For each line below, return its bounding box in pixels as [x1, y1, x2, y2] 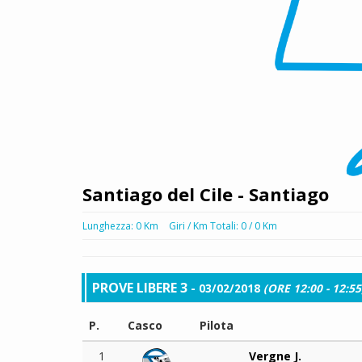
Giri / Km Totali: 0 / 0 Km [169, 219, 277, 234]
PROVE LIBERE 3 [92, 279, 191, 297]
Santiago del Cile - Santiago [82, 182, 329, 207]
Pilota [200, 318, 234, 334]
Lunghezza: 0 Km [82, 219, 158, 234]
